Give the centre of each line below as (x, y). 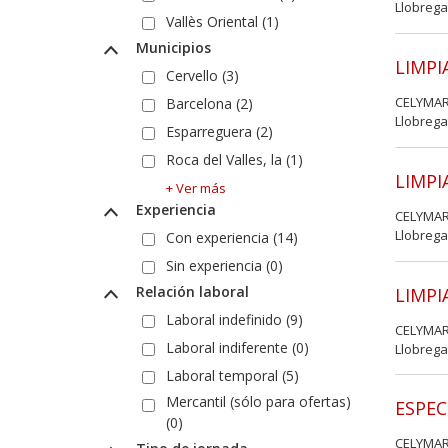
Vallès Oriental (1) (222, 21)
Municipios (171, 47)
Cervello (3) (202, 75)
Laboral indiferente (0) (237, 347)
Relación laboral (190, 291)
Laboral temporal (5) (232, 375)
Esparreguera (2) (219, 131)
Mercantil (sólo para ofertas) (258, 401)
